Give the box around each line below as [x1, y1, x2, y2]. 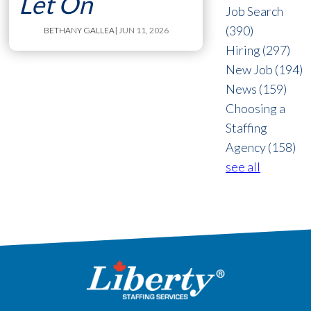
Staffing [226, 120, 268, 136]
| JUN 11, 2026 [114, 24, 169, 35]
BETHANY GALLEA [43, 24, 115, 35]
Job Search [226, 3, 284, 19]
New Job [226, 62, 276, 78]
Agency [226, 140, 269, 155]
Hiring [226, 42, 263, 58]
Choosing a [226, 101, 286, 117]
